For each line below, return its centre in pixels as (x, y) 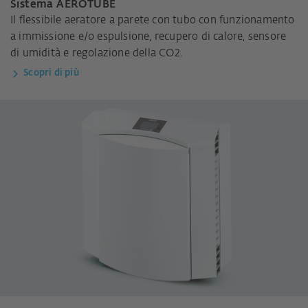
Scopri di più (51, 74)
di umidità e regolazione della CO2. (96, 54)
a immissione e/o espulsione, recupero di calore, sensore (148, 37)
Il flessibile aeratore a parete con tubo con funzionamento (153, 21)
